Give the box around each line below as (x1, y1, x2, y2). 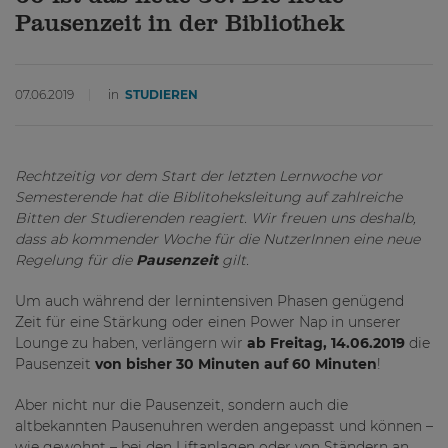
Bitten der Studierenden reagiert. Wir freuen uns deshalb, (15, 209, 416, 227)
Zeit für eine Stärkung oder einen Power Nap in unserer (15, 313, 401, 331)
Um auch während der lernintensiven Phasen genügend (15, 292, 404, 310)
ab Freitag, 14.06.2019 (247, 334, 409, 352)
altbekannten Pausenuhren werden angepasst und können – (15, 417, 433, 435)
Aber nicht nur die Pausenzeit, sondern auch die (15, 396, 348, 414)
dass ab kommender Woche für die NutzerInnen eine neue (15, 230, 420, 248)
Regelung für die (15, 251, 136, 269)
